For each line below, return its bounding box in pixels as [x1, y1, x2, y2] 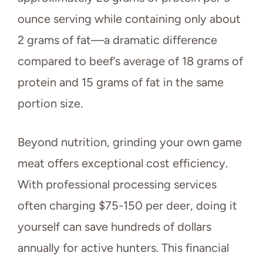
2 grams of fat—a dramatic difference [18, 33, 217, 48]
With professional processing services [18, 177, 217, 192]
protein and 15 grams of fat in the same [18, 75, 224, 90]
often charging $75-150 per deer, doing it [18, 198, 237, 213]
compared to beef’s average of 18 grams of [18, 54, 243, 69]
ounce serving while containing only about [18, 12, 241, 26]
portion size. [18, 96, 83, 111]
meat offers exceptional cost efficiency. [18, 156, 228, 171]
